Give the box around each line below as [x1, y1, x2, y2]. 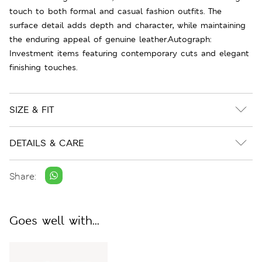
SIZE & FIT [9, 103, 54, 116]
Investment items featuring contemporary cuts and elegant [9, 47, 249, 58]
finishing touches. [9, 61, 77, 73]
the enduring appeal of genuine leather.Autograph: [9, 33, 211, 44]
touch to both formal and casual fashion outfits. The [9, 5, 222, 16]
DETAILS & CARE [9, 136, 84, 149]
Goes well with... [9, 212, 99, 228]
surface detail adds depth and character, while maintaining [9, 19, 246, 30]
